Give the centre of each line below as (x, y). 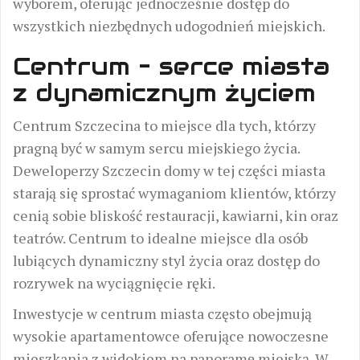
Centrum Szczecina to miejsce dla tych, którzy (164, 125)
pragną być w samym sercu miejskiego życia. (156, 148)
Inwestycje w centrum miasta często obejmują (162, 313)
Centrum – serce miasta (171, 66)
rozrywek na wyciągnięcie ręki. (114, 283)
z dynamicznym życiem (164, 93)
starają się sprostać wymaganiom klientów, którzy (174, 193)
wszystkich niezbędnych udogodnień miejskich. (169, 26)
